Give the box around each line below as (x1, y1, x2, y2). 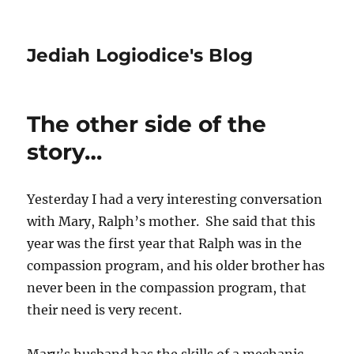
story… (27, 138, 103, 165)
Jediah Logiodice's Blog (27, 44, 254, 66)
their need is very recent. (27, 302, 183, 318)
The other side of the (27, 111, 267, 137)
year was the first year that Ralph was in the (27, 235, 303, 251)
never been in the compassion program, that (27, 280, 307, 296)
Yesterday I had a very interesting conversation (27, 191, 323, 207)
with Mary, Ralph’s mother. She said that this (27, 213, 316, 229)
